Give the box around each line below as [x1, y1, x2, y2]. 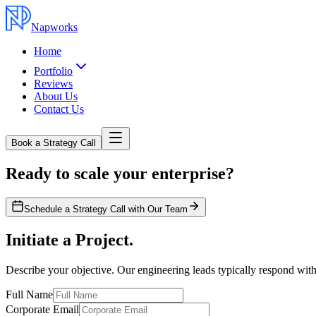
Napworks [31, 21, 78, 33]
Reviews [34, 78, 73, 90]
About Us [34, 90, 78, 102]
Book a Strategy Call [11, 138, 96, 148]
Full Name [6, 288, 53, 300]
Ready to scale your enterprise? [6, 164, 234, 183]
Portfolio [34, 65, 73, 77]
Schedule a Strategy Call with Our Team [24, 203, 188, 214]
